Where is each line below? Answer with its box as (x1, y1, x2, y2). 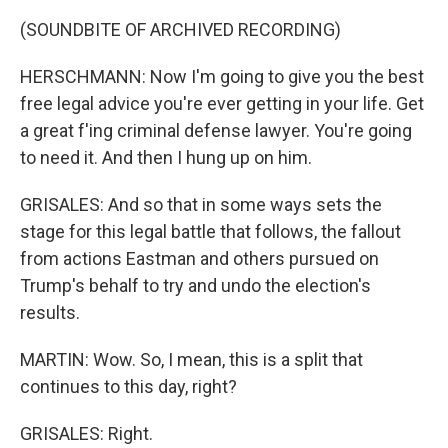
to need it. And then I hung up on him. (20, 147, 312, 168)
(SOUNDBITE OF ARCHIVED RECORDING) (20, 19, 341, 40)
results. (20, 302, 80, 323)
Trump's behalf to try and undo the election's (20, 275, 371, 296)
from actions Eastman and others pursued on (20, 248, 379, 269)
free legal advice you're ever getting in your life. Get (20, 93, 424, 114)
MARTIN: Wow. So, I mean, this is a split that (20, 349, 363, 370)
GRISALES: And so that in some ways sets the (20, 194, 382, 215)
